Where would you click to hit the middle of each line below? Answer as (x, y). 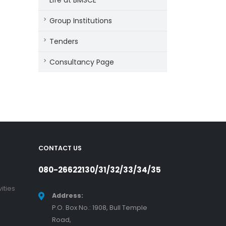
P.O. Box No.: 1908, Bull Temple (100, 208)
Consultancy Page (82, 62)
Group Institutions (81, 21)
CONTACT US (60, 148)
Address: (68, 195)
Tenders (64, 41)
